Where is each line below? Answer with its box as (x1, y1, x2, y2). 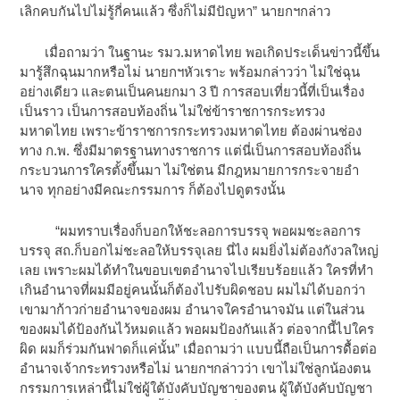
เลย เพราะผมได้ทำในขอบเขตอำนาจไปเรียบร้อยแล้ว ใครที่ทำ (20, 262, 374, 279)
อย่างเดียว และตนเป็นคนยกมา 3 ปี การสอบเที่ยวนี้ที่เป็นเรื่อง (20, 84, 365, 100)
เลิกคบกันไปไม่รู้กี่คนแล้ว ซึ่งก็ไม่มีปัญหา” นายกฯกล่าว (20, 4, 331, 20)
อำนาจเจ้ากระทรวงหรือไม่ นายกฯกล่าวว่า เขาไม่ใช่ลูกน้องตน (20, 361, 371, 377)
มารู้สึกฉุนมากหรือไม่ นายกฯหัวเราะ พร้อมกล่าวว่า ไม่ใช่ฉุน (20, 64, 361, 80)
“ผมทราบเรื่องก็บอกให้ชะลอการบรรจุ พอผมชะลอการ (20, 223, 362, 239)
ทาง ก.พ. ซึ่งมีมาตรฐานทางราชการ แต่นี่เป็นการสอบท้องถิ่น (20, 143, 362, 159)
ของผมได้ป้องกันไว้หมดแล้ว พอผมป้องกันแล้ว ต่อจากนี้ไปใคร (20, 321, 375, 337)
